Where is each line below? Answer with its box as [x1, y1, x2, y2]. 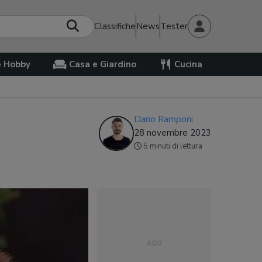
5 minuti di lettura [143, 141, 202, 151]
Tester [160, 20, 188, 32]
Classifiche [94, 20, 136, 32]
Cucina [174, 58, 202, 70]
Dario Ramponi [134, 113, 193, 125]
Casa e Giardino [68, 58, 136, 70]
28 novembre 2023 [134, 127, 211, 139]
